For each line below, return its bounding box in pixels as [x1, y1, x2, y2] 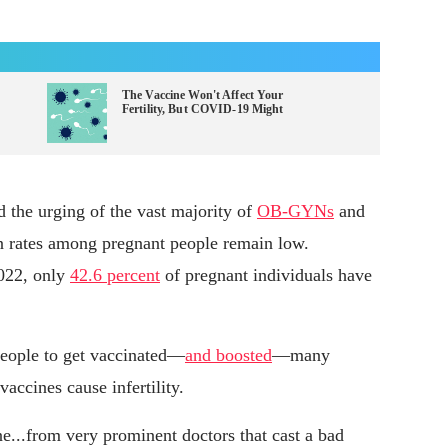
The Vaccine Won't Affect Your [122, 88, 284, 103]
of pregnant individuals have [160, 265, 372, 286]
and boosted [185, 345, 272, 366]
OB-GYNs [257, 201, 334, 222]
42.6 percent [70, 265, 160, 286]
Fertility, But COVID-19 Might [122, 102, 284, 117]
